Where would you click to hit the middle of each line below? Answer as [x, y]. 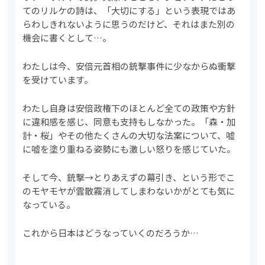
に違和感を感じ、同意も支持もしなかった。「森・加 [129, 121]
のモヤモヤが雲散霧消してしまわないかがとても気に [129, 190]
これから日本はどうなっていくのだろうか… [111, 232]
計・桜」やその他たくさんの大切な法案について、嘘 [129, 135]
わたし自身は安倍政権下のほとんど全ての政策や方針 [129, 108]
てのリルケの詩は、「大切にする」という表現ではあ [129, 10]
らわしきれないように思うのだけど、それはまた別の [129, 24]
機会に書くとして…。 [67, 37]
